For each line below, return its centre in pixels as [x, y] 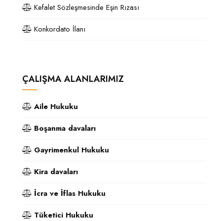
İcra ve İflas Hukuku [70, 193]
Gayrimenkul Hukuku [72, 150]
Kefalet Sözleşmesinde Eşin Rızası [85, 7]
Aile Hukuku [56, 107]
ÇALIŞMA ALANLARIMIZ [73, 79]
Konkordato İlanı [58, 29]
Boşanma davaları [65, 128]
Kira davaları [56, 172]
